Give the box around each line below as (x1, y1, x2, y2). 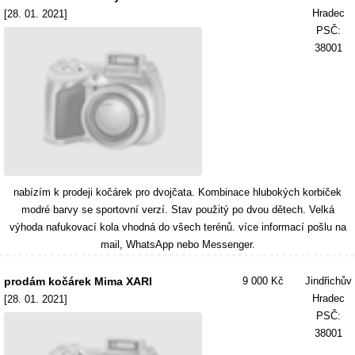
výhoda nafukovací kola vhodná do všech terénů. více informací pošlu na (9, 221, 346, 233)
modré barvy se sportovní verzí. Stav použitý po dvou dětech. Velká (21, 204, 334, 216)
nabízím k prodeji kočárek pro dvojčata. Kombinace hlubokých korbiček (13, 186, 342, 198)
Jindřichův (305, 275, 352, 287)
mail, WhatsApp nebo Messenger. (100, 239, 255, 250)
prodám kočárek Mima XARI (4, 275, 152, 288)
